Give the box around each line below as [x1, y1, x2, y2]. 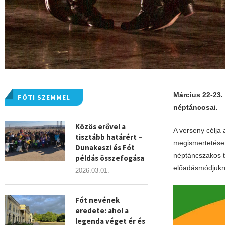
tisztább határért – [75, 132, 142, 142]
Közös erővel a [75, 122, 126, 131]
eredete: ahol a [75, 206, 129, 215]
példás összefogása [75, 153, 144, 163]
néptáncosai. [173, 103, 218, 111]
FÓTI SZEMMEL [18, 93, 70, 102]
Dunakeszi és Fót [75, 143, 135, 152]
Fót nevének [75, 195, 120, 205]
